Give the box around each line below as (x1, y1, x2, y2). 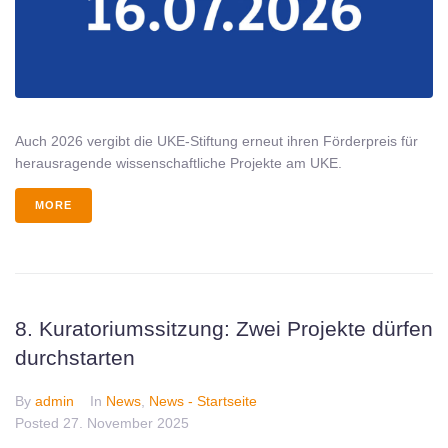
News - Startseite (149, 393, 257, 410)
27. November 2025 (63, 415, 189, 432)
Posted (15, 415, 63, 432)
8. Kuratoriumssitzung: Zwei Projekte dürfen (15, 317, 433, 341)
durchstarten (15, 346, 135, 370)
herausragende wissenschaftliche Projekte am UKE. (15, 155, 342, 172)
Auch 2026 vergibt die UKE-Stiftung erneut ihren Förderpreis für (15, 133, 418, 150)
